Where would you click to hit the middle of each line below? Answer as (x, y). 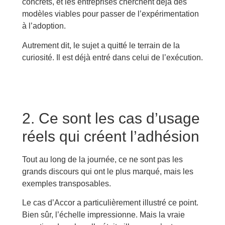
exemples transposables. (66, 183)
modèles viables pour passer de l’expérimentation (110, 14)
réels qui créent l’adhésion (110, 136)
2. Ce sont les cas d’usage (111, 118)
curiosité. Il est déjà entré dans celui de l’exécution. (112, 57)
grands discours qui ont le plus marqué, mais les (107, 171)
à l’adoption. (44, 26)
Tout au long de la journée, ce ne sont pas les (102, 159)
